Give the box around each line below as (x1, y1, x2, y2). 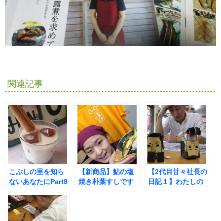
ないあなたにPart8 (9, 178, 68, 186)
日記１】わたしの (148, 178, 203, 186)
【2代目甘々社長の (148, 168, 207, 176)
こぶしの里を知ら (9, 168, 64, 176)
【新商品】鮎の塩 (78, 168, 134, 176)
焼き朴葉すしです (78, 178, 134, 186)
